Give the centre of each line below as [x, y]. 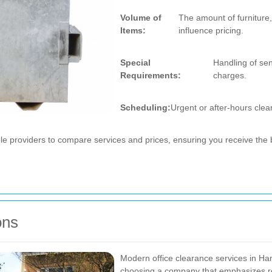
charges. [229, 75]
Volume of [141, 18]
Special [135, 63]
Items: [133, 30]
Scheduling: [145, 107]
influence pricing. [211, 30]
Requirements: [151, 75]
